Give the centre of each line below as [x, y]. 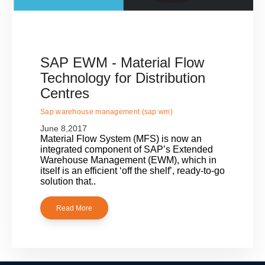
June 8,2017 [64, 129]
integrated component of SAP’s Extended [127, 150]
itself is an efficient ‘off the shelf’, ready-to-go [132, 171]
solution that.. [68, 182]
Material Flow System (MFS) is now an [121, 139]
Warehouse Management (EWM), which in [128, 160]
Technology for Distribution [123, 78]
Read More [74, 208]
